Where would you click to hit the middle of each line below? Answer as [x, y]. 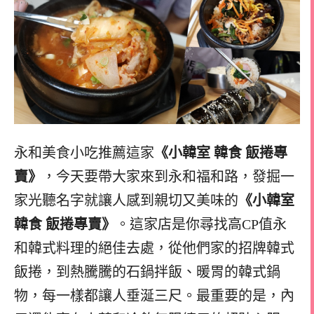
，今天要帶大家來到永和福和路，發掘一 [168, 176]
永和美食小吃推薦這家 [84, 152]
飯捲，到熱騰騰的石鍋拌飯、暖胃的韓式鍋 [147, 272]
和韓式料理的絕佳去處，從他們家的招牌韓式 [154, 248]
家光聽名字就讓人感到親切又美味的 [126, 200]
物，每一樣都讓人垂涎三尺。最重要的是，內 [154, 295]
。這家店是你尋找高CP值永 [201, 224]
